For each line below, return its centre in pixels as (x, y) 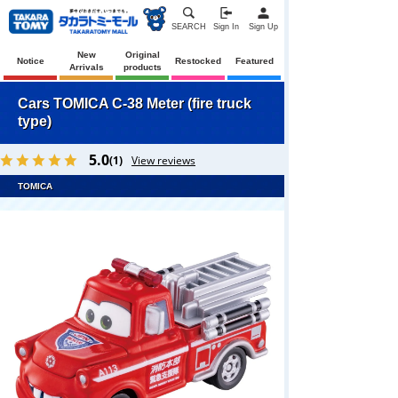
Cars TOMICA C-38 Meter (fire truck (135, 103)
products (142, 67)
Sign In (226, 27)
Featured (254, 60)
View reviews (163, 160)
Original (142, 54)
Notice (30, 60)
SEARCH (189, 27)
